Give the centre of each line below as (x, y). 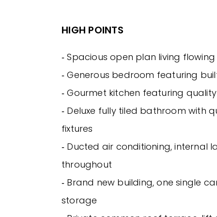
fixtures (77, 129)
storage (79, 201)
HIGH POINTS (93, 30)
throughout (87, 165)
